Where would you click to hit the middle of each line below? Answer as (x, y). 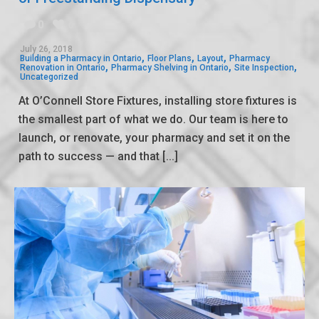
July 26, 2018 (46, 49)
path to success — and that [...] (98, 157)
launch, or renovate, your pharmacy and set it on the (154, 138)
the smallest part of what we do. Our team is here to (153, 120)
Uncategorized (49, 77)
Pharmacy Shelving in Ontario (170, 68)
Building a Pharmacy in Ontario (81, 59)
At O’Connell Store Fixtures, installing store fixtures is (158, 101)
